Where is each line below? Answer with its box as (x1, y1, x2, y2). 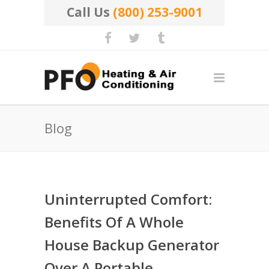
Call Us (67, 4, 113, 20)
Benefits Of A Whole (44, 212, 184, 232)
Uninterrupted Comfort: (44, 189, 212, 209)
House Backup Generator (44, 235, 219, 255)
